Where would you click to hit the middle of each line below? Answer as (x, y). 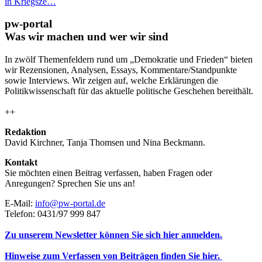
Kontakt (21, 162)
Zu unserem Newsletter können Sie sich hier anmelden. (113, 235)
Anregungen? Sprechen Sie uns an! (70, 183)
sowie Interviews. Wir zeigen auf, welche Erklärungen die (111, 80)
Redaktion (25, 132)
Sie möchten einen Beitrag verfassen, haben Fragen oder (108, 173)
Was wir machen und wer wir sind (87, 37)
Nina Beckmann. (174, 142)
